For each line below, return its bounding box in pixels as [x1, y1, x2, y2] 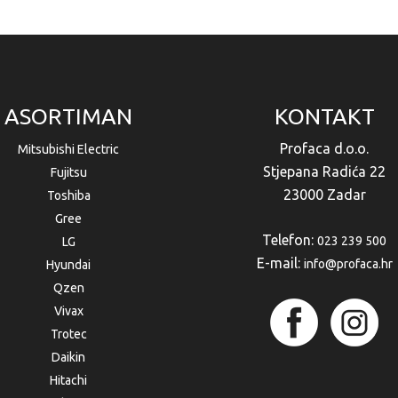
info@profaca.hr [303, 257, 393, 272]
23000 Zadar [283, 187, 366, 203]
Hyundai [46, 258, 92, 273]
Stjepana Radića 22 [263, 163, 386, 180]
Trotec [50, 327, 87, 342]
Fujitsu [50, 165, 87, 180]
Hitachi [50, 373, 88, 388]
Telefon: [262, 232, 318, 249]
